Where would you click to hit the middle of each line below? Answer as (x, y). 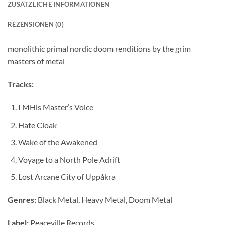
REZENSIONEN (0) (36, 24)
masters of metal (36, 61)
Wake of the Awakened (58, 142)
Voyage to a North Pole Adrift (69, 159)
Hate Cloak (37, 125)
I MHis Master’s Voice (55, 107)
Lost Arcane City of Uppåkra (67, 177)
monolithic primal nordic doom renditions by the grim (99, 49)
